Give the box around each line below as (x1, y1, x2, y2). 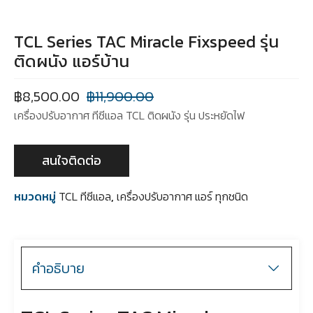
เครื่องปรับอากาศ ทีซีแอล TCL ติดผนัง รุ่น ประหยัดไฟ (14, 107, 245, 124)
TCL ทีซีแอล (59, 188, 111, 205)
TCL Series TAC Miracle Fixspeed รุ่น (14, 29, 279, 54)
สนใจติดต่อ (42, 151, 101, 170)
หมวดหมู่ (14, 188, 56, 205)
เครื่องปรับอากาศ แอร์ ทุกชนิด (117, 188, 248, 205)
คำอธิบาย (32, 258, 85, 279)
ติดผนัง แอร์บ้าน (14, 49, 129, 74)
